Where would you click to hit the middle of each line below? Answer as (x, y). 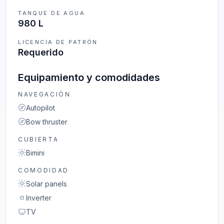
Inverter (39, 198)
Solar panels (47, 184)
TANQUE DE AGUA (52, 13)
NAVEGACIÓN (44, 94)
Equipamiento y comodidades (89, 77)
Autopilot (41, 108)
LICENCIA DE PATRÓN (58, 42)
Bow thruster (47, 122)
